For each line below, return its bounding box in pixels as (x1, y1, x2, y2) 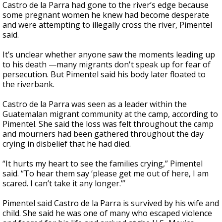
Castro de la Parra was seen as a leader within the (2, 99, 187, 110)
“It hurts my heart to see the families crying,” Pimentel (2, 158, 203, 169)
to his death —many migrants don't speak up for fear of (2, 59, 211, 70)
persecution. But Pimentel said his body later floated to (2, 69, 206, 80)
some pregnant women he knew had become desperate (2, 9, 209, 20)
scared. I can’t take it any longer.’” (2, 178, 125, 189)
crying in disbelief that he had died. (2, 138, 131, 149)
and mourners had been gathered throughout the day (2, 128, 204, 139)
